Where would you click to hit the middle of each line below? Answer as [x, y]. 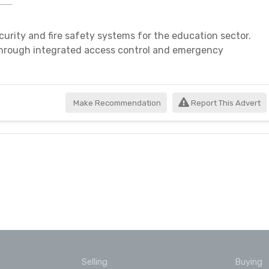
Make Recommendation [116, 103]
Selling [94, 262]
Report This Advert [225, 103]
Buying [249, 262]
